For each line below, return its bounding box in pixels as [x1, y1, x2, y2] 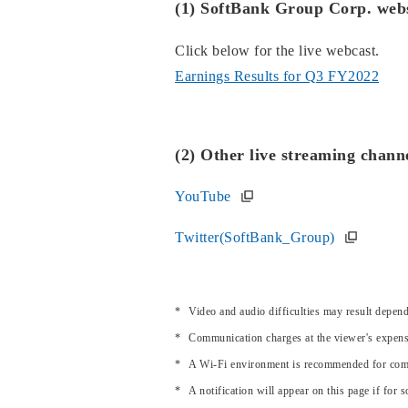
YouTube [175, 189, 231, 204]
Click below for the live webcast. [175, 43, 380, 58]
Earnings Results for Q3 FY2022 [175, 68, 379, 84]
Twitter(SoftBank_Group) [175, 229, 335, 245]
